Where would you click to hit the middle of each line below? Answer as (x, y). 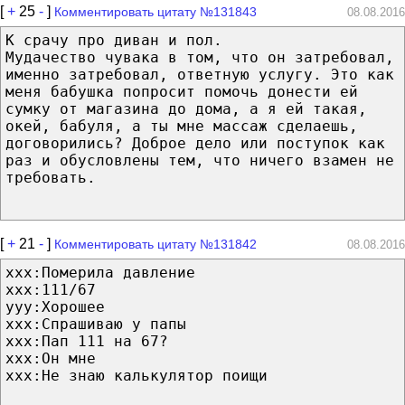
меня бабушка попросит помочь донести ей (182, 91)
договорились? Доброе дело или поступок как (195, 143)
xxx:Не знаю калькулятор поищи (137, 375)
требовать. (51, 177)
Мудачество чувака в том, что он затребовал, (200, 57)
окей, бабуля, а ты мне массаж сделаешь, (182, 126)
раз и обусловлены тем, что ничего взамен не (200, 160)
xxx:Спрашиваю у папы (96, 324)
